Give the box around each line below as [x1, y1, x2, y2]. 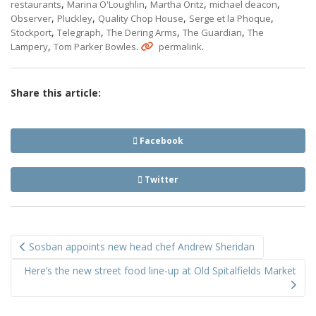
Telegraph [57, 26, 101, 39]
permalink [159, 40, 202, 54]
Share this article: [11, 86, 101, 100]
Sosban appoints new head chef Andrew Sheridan [26, 240, 255, 254]
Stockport [11, 26, 51, 39]
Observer [11, 12, 51, 25]
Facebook [138, 135, 183, 147]
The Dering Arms [107, 26, 177, 39]
